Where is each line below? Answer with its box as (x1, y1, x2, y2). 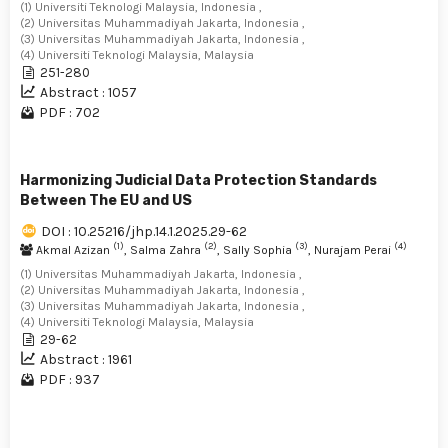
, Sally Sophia (217, 242, 295, 257)
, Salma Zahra (124, 242, 204, 257)
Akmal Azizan (33, 242, 113, 257)
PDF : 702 (39, 103, 100, 121)
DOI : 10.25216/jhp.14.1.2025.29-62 (41, 222, 247, 240)
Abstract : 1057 (40, 83, 137, 101)
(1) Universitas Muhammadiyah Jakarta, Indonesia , (20, 266, 302, 281)
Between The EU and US (20, 191, 192, 209)
